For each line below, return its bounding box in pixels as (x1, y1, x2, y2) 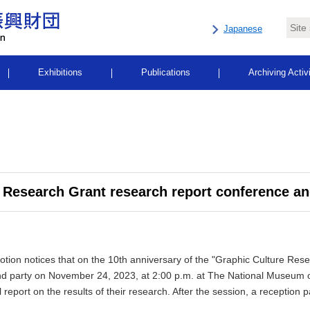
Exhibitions (38, 67, 83, 77)
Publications (140, 67, 190, 77)
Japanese (224, 24, 262, 34)
